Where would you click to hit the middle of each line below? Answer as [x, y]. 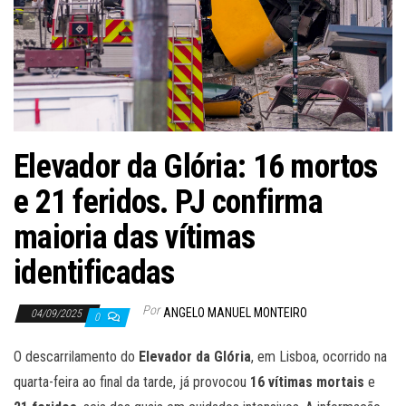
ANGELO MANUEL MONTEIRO [235, 312]
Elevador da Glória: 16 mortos [196, 166]
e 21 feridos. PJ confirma [168, 202]
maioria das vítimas [135, 237]
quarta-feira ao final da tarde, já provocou [132, 382]
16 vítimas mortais [307, 382]
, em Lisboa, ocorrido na [319, 356]
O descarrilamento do [76, 356]
